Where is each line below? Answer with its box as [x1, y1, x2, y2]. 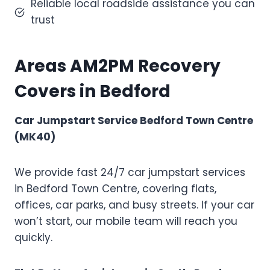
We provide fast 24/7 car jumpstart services [14, 165, 245, 180]
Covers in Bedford [14, 80, 171, 104]
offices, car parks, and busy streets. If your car [14, 198, 254, 213]
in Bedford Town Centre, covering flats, [14, 181, 216, 196]
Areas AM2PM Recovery [14, 54, 221, 78]
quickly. [14, 230, 52, 245]
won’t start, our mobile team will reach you [14, 214, 237, 229]
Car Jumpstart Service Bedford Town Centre [14, 113, 253, 128]
